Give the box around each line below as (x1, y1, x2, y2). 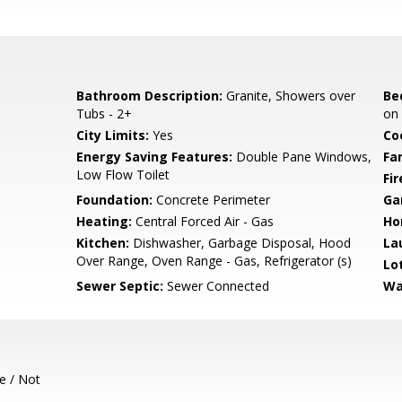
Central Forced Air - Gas (132, 213, 275, 230)
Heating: (76, 213, 133, 230)
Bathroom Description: (76, 87, 223, 104)
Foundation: (76, 191, 153, 208)
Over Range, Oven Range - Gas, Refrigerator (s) (76, 252, 353, 269)
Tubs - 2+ (76, 105, 133, 122)
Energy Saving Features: (76, 148, 233, 165)
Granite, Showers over (223, 87, 356, 104)
